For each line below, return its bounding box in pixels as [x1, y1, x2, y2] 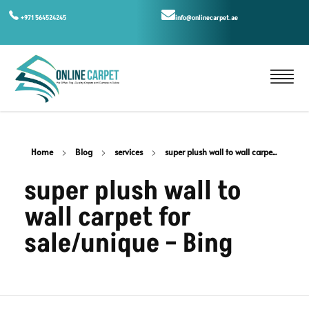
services [114, 146, 143, 158]
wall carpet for [24, 199, 191, 237]
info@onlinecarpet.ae [175, 13, 238, 23]
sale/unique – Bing [24, 226, 233, 263]
